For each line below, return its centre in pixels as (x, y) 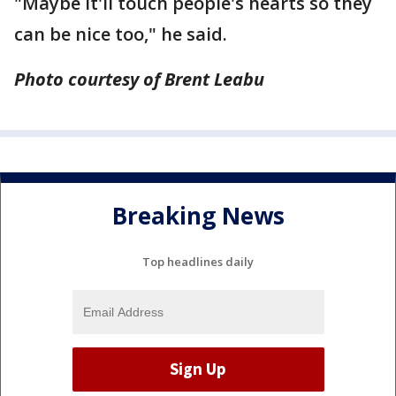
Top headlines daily (198, 261)
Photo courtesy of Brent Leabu (139, 79)
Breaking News (198, 216)
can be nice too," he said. (123, 34)
